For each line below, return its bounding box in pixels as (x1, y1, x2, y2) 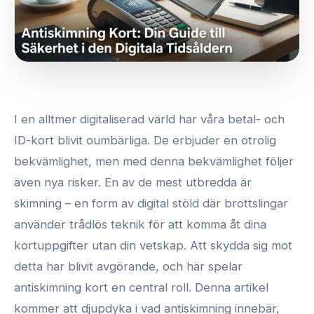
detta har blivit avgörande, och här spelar (14, 259, 243, 273)
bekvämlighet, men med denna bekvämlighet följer (14, 153, 294, 168)
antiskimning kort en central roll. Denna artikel (14, 280, 268, 294)
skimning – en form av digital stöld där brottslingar (14, 196, 288, 210)
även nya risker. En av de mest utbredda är (14, 175, 252, 189)
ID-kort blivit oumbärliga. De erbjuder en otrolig (14, 132, 276, 147)
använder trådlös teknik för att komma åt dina (14, 217, 266, 231)
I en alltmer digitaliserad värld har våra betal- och (14, 111, 285, 126)
